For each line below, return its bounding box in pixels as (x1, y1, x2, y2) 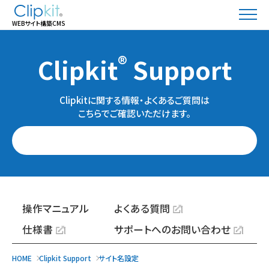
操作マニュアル (22, 201, 89, 216)
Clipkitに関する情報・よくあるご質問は (59, 93, 210, 106)
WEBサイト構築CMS (12, 18, 65, 28)
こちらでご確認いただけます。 (78, 106, 191, 119)
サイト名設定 (98, 253, 139, 264)
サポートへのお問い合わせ (113, 222, 231, 237)
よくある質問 (113, 201, 170, 216)
